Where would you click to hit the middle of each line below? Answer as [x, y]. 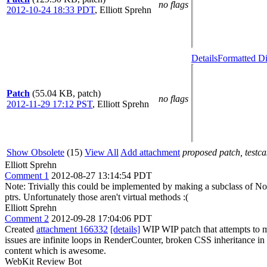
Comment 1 [27, 176]
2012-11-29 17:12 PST [49, 104]
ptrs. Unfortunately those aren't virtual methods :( [97, 197]
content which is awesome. [55, 251]
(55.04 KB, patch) [66, 93]
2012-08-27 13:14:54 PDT [102, 176]
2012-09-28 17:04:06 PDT [102, 218]
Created [21, 229]
